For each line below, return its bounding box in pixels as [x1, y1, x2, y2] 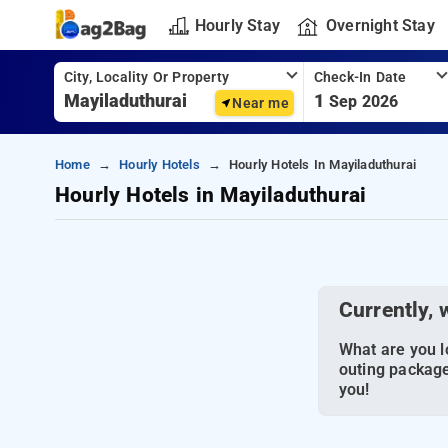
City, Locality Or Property [63, 69, 229, 86]
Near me [232, 95, 289, 111]
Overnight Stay [325, 15, 435, 35]
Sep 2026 [328, 92, 399, 111]
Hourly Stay [194, 15, 280, 35]
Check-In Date [313, 69, 407, 86]
